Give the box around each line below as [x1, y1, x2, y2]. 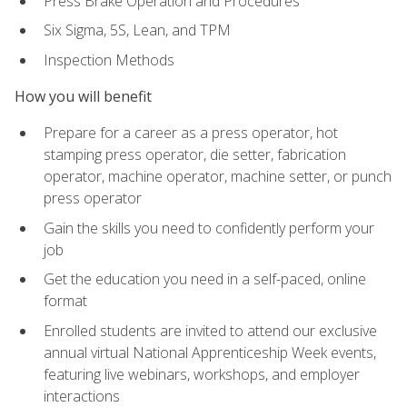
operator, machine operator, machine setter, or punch [44, 166, 392, 187]
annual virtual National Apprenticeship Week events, [44, 342, 376, 363]
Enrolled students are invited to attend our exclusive [44, 321, 377, 342]
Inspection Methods [44, 49, 174, 70]
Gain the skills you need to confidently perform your [44, 217, 374, 238]
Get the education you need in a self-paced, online [44, 269, 366, 290]
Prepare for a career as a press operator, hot [44, 123, 338, 144]
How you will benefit [15, 86, 152, 107]
